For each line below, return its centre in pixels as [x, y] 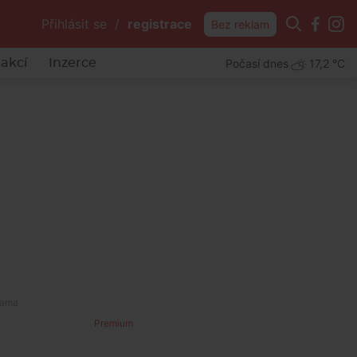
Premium [114, 323]
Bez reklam [240, 24]
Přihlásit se [74, 24]
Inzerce [72, 63]
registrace [160, 24]
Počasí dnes [257, 63]
